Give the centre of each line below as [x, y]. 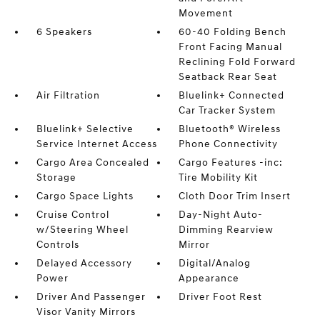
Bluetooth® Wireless [230, 129]
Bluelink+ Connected [232, 95]
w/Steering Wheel [82, 230]
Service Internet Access [96, 144]
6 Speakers [64, 32]
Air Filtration [68, 95]
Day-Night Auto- [221, 215]
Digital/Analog [215, 263]
